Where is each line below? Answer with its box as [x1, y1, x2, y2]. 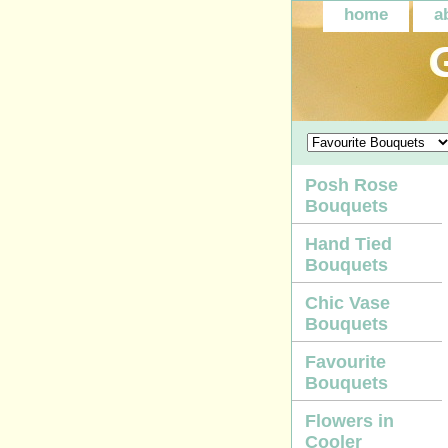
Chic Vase [305, 293, 390, 313]
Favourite [305, 352, 386, 372]
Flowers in [305, 411, 394, 431]
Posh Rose [305, 175, 398, 195]
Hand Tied [305, 234, 392, 254]
